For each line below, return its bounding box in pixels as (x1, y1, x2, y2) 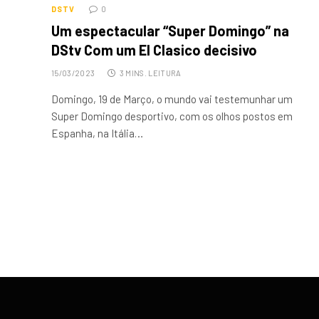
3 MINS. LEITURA (119, 68, 182, 78)
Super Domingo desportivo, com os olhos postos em (51, 109, 293, 122)
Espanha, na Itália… (51, 126, 143, 140)
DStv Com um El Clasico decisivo (51, 41, 257, 58)
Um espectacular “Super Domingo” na (51, 21, 289, 39)
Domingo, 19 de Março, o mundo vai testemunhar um (51, 92, 293, 105)
